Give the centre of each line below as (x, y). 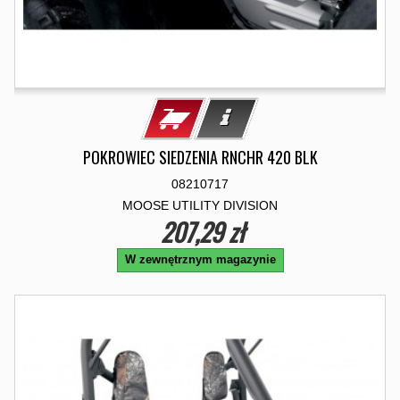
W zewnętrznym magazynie (200, 259)
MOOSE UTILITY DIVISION (200, 205)
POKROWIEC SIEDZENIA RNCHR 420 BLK (200, 157)
